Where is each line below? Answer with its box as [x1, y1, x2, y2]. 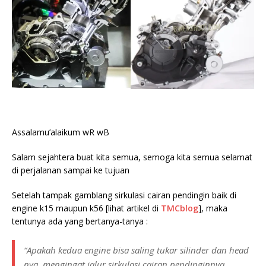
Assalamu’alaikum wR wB [12, 126, 109, 138]
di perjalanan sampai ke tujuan [12, 164, 129, 176]
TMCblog [161, 202, 198, 214]
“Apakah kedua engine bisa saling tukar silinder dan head [24, 244, 249, 256]
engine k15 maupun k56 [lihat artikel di [12, 202, 161, 214]
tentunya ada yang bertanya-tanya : [12, 216, 148, 227]
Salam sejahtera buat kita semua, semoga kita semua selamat [12, 151, 252, 163]
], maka [198, 202, 227, 214]
